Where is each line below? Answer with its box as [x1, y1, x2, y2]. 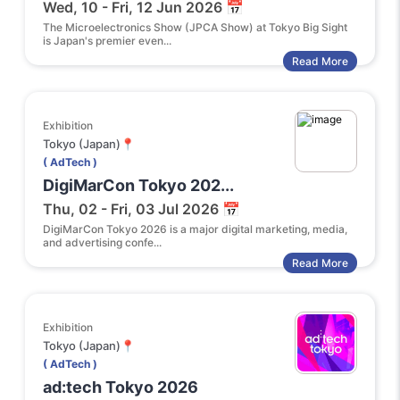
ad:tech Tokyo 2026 [43, 378, 198, 396]
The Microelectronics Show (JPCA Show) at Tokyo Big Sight [43, 21, 347, 34]
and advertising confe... [43, 236, 162, 249]
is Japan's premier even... [43, 34, 171, 47]
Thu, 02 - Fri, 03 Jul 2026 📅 [43, 200, 240, 218]
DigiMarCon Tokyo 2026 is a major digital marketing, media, [43, 222, 347, 236]
